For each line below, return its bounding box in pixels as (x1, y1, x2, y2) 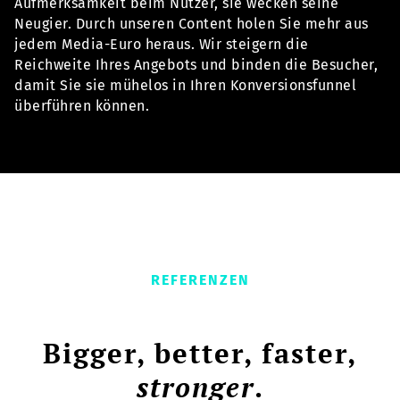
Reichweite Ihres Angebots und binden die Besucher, (14, 56, 378, 74)
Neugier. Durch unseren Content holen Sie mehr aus (14, 15, 369, 33)
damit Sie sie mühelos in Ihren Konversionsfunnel (14, 77, 356, 95)
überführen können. (14, 97, 149, 115)
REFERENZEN (150, 271, 250, 289)
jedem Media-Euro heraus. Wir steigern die (14, 36, 309, 54)
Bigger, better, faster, (43, 335, 357, 372)
